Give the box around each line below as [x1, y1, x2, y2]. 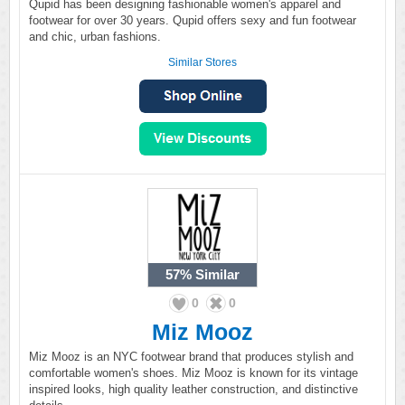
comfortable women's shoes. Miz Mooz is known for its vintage [29, 366, 358, 380]
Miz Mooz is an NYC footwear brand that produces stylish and [29, 350, 353, 363]
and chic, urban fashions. [29, 30, 161, 43]
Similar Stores [168, 56, 237, 69]
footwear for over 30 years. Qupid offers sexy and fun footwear [29, 14, 356, 27]
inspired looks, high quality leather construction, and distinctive [29, 382, 358, 396]
